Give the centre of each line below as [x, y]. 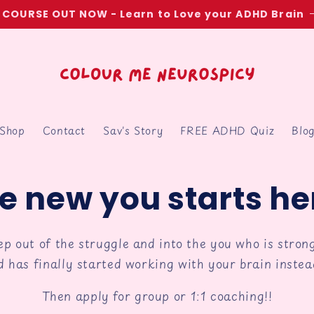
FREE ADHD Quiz [227, 131]
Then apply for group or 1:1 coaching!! [157, 295]
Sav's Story [133, 131]
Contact [64, 131]
